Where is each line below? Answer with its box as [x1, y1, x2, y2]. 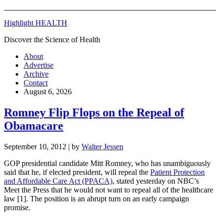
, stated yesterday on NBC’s [112, 176, 199, 185]
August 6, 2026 [24, 87, 72, 96]
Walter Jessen [82, 142, 123, 151]
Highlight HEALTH [4, 19, 67, 27]
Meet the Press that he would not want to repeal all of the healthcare [4, 185, 213, 194]
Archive [24, 70, 49, 78]
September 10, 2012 [4, 142, 66, 151]
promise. [4, 203, 30, 212]
